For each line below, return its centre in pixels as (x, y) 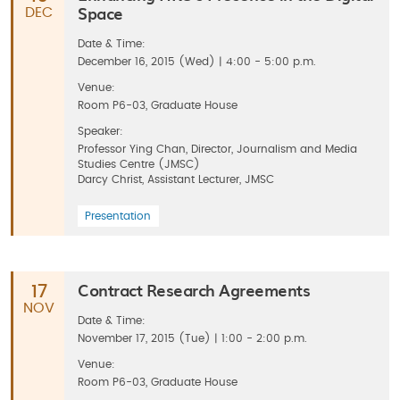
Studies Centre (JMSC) (139, 164)
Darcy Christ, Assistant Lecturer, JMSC (176, 179)
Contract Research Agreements (194, 290)
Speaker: (100, 131)
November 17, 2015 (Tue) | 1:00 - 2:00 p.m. (192, 338)
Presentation (118, 216)
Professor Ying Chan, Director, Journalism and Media (217, 149)
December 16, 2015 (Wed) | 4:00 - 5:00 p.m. (197, 62)
